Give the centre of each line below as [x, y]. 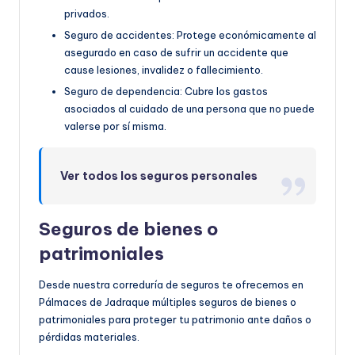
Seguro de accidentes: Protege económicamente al [190, 35]
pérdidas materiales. [89, 337]
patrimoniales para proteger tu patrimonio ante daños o [175, 320]
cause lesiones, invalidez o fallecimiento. [164, 70]
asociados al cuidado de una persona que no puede [189, 109]
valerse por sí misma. [115, 126]
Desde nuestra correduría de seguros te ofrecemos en [171, 285]
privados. [87, 13]
